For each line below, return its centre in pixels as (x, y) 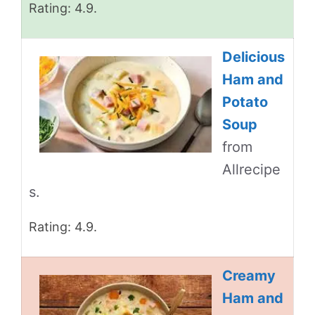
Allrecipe (251, 169)
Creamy (249, 276)
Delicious (253, 57)
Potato (245, 102)
